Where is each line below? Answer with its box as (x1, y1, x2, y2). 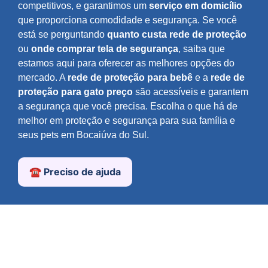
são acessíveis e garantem (133, 87, 248, 98)
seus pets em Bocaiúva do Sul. (18, 130, 149, 141)
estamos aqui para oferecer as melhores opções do (18, 58, 234, 69)
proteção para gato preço (18, 87, 133, 98)
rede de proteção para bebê (68, 72, 193, 83)
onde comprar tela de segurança (31, 44, 178, 54)
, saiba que (178, 44, 225, 54)
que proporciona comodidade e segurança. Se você (18, 15, 237, 26)
